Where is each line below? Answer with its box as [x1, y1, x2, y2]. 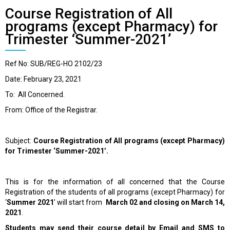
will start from [57, 198, 106, 207]
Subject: [5, 137, 33, 145]
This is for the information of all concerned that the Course [5, 178, 225, 186]
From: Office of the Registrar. [5, 106, 98, 114]
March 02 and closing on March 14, [105, 198, 225, 207]
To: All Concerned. [5, 90, 65, 99]
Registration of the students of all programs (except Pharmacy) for [5, 188, 225, 197]
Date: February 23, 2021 [5, 75, 82, 84]
